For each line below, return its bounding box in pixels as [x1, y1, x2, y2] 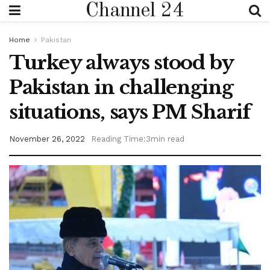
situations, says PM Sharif [9, 100, 251, 124]
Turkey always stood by [9, 51, 233, 75]
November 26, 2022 [9, 134, 85, 143]
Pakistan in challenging [9, 75, 233, 99]
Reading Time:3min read [91, 134, 184, 143]
